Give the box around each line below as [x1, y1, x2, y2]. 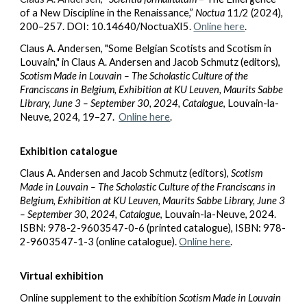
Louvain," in [20, 56, 72, 68]
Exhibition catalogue [20, 145, 119, 157]
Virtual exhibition [20, 270, 104, 282]
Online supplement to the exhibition [20, 292, 180, 304]
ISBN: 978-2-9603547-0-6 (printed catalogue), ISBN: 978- [20, 222, 286, 234]
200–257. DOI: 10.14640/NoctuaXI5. [20, 21, 194, 32]
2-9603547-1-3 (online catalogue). [20, 236, 180, 247]
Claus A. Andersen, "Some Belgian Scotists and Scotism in [20, 42, 272, 54]
